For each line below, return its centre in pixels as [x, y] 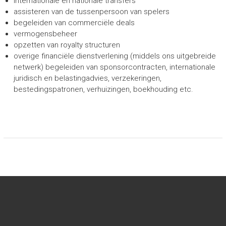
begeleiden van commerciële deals [74, 23]
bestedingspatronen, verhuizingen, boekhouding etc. [103, 89]
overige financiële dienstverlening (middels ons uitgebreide [115, 56]
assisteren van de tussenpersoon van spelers [91, 12]
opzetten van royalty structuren [67, 45]
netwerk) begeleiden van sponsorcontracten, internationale [114, 67]
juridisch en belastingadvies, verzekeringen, [87, 78]
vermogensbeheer [45, 34]
